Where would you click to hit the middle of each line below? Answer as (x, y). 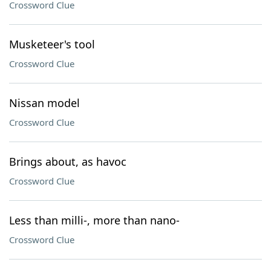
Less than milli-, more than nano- (94, 220)
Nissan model (44, 103)
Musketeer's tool (52, 44)
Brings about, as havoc (68, 162)
